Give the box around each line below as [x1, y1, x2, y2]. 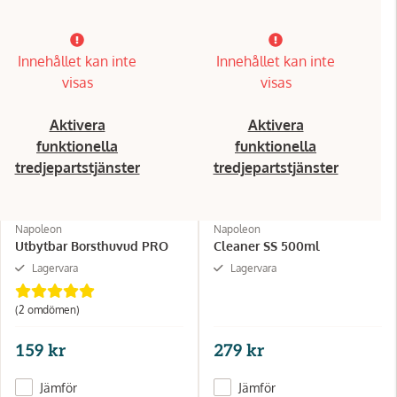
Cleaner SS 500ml [214, 237, 320, 253]
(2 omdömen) [15, 302, 80, 316]
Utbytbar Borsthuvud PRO [15, 237, 168, 253]
